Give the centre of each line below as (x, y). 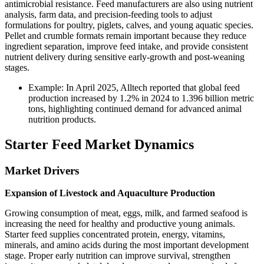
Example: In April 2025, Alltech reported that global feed (134, 87)
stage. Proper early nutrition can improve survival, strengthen (118, 256)
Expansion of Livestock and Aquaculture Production (110, 193)
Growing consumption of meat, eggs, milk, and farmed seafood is (126, 213)
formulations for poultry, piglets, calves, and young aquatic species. (129, 25)
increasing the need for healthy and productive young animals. (120, 224)
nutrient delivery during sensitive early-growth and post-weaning (125, 57)
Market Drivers (42, 170)
